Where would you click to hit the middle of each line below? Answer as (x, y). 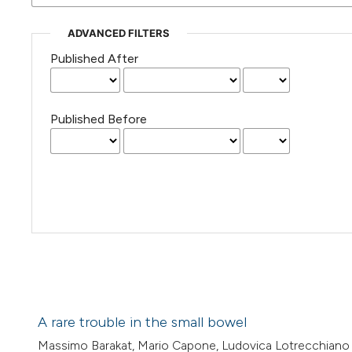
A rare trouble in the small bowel (142, 323)
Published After (94, 59)
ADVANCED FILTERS (118, 33)
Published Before (98, 119)
